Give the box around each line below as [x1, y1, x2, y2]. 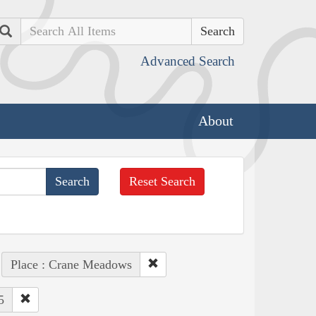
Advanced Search [140, 54, 235, 68]
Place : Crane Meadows [10, 257, 132, 272]
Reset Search [129, 174, 196, 188]
